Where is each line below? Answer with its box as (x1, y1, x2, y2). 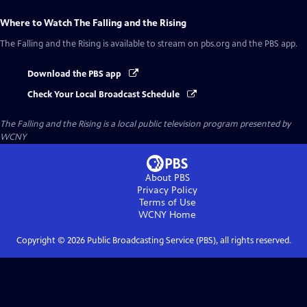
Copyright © (16, 235, 67, 247)
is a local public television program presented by (101, 119, 291, 130)
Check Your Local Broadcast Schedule (27, 89, 182, 101)
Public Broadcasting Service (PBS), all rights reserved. (84, 235, 291, 247)
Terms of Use (138, 197, 196, 209)
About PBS (145, 172, 190, 184)
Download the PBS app (27, 69, 123, 79)
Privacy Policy (137, 184, 197, 197)
